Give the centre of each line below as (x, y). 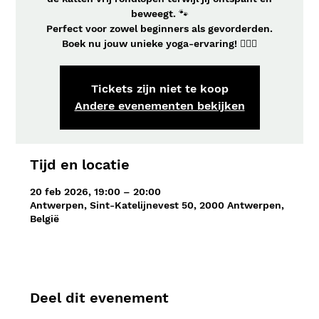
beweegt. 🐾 (159, 14)
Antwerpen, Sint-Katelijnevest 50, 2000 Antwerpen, (157, 205)
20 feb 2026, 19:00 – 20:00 (96, 192)
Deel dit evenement (100, 298)
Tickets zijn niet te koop (159, 89)
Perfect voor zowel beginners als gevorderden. (159, 28)
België (45, 219)
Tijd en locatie (80, 164)
